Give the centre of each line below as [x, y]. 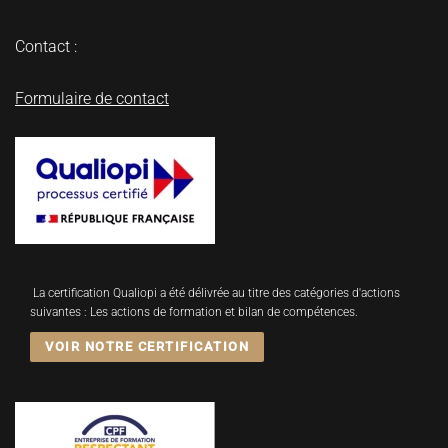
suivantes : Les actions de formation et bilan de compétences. [194, 311]
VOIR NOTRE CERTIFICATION [147, 346]
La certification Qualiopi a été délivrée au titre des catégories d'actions [216, 292]
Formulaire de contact [92, 98]
